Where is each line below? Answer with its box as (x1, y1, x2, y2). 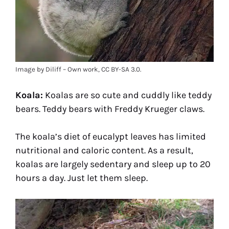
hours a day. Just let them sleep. (15, 172, 148, 184)
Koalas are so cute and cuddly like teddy (43, 89, 212, 101)
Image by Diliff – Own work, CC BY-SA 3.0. (15, 65, 141, 74)
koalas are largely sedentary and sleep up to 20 (15, 158, 211, 170)
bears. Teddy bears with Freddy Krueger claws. (15, 103, 204, 115)
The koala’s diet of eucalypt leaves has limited (15, 131, 206, 143)
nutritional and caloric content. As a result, (15, 145, 193, 156)
